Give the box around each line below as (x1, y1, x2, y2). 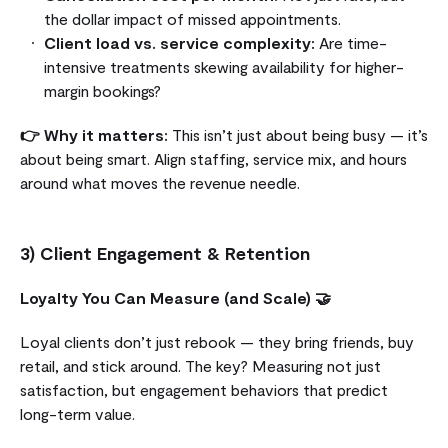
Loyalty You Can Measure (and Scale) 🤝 (20, 287, 331, 307)
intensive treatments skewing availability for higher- (44, 56, 404, 76)
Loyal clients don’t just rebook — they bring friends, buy (20, 331, 414, 351)
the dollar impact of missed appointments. (44, 8, 341, 28)
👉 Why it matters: (20, 124, 168, 144)
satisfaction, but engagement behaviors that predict (20, 379, 388, 399)
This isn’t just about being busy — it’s (168, 124, 428, 144)
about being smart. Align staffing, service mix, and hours (20, 148, 407, 168)
